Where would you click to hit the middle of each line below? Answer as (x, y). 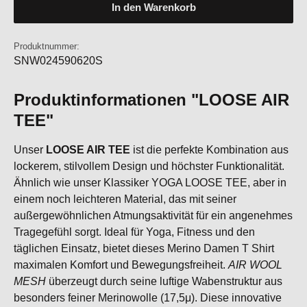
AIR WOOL (255, 265)
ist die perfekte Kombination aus (209, 150)
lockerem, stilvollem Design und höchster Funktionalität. (149, 166)
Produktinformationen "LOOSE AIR (151, 100)
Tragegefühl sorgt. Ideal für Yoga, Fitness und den (134, 232)
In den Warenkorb (153, 8)
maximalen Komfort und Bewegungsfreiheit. (121, 265)
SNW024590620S (58, 61)
